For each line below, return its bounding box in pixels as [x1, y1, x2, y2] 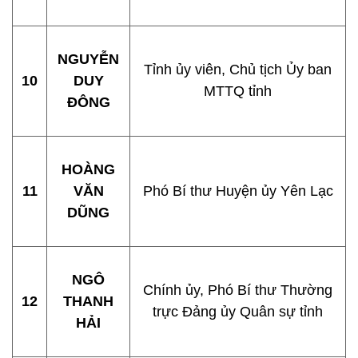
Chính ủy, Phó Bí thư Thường [143, 282, 332, 298]
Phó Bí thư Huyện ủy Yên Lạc [142, 183, 333, 199]
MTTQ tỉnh [204, 83, 272, 99]
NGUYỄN [58, 51, 119, 67]
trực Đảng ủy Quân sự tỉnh [153, 304, 323, 320]
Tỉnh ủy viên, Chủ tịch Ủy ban [144, 62, 332, 78]
